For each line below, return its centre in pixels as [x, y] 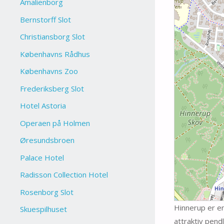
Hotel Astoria [43, 106]
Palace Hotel [42, 157]
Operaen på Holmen [55, 123]
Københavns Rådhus [55, 54]
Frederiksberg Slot [52, 88]
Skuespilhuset [44, 209]
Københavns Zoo [49, 71]
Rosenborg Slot [47, 192]
